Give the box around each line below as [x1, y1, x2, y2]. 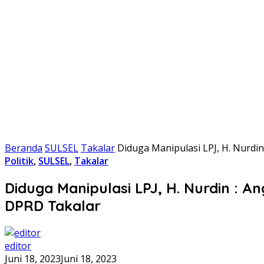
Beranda [5, 141, 42, 154]
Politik [5, 154, 34, 167]
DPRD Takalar [5, 196, 101, 214]
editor [5, 239, 31, 252]
